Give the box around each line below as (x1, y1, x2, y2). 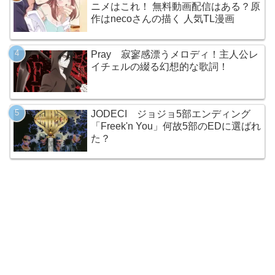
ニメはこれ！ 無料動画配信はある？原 (91, 1, 261, 12)
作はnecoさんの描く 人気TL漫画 (91, 14, 235, 25)
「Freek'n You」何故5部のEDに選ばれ (91, 120, 261, 131)
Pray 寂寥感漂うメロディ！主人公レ (91, 48, 259, 60)
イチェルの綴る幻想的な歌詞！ (91, 61, 229, 72)
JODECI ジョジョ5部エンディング (91, 108, 251, 119)
